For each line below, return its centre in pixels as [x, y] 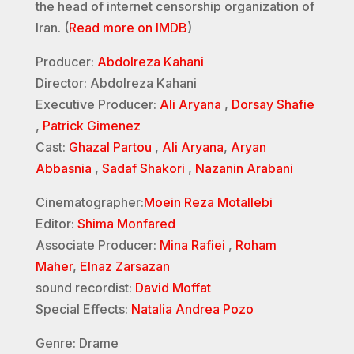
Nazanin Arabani [244, 168]
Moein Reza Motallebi [208, 202]
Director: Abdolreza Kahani [116, 83]
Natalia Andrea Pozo [192, 309]
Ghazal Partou [110, 147]
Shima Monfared [126, 223]
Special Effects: [83, 309]
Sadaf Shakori [143, 168]
